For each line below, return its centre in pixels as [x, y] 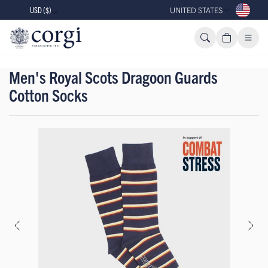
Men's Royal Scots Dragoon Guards [113, 77]
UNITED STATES [196, 10]
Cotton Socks [48, 95]
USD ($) [41, 10]
